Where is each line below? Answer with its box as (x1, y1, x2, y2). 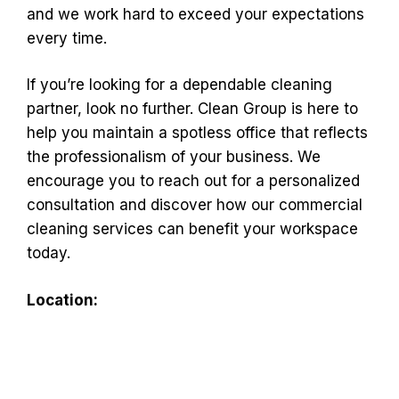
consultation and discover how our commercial (27, 196, 362, 214)
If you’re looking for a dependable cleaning (27, 76, 332, 94)
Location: (27, 290, 98, 309)
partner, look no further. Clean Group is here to (27, 100, 358, 118)
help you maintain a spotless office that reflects (27, 124, 368, 142)
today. (27, 244, 70, 262)
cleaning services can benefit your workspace (27, 220, 358, 238)
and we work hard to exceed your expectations (27, 4, 364, 23)
